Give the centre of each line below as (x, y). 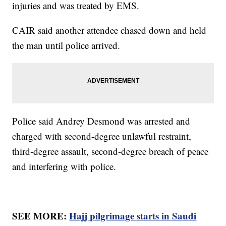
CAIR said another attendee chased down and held (109, 30)
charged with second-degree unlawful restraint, (102, 136)
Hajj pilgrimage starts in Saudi (133, 216)
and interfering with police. (66, 166)
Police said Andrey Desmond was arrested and (101, 121)
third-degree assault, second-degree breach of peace (110, 151)
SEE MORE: (41, 216)
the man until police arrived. (68, 45)
